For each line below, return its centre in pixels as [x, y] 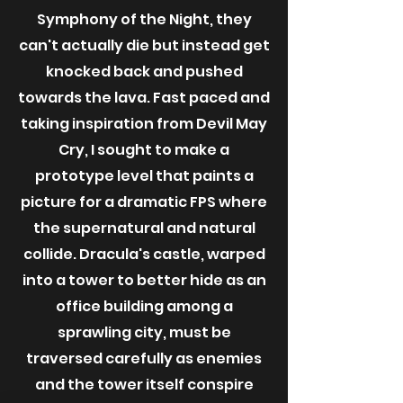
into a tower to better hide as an [144, 280]
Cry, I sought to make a [144, 150]
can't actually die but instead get [144, 45]
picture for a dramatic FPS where [144, 202]
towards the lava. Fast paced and [144, 98]
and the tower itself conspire [144, 385]
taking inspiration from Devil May [144, 124]
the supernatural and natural [144, 228]
